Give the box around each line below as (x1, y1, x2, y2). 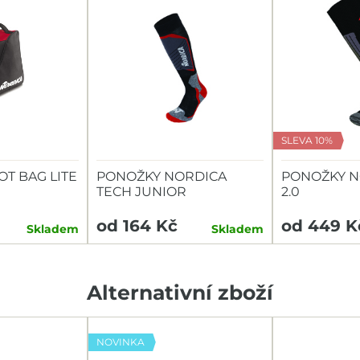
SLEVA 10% (281, 134, 333, 146)
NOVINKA (96, 336, 145, 348)
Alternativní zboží (87, 280, 273, 305)
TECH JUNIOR (96, 184, 186, 199)
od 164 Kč (96, 216, 178, 235)
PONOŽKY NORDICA (96, 169, 227, 184)
